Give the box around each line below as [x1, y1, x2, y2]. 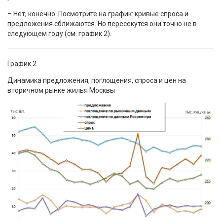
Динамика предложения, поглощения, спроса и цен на [7, 76, 186, 85]
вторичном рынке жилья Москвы [7, 86, 115, 95]
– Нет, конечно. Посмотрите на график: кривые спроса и [7, 10, 188, 18]
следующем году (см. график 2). [7, 30, 111, 38]
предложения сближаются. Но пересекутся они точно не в [7, 20, 197, 28]
